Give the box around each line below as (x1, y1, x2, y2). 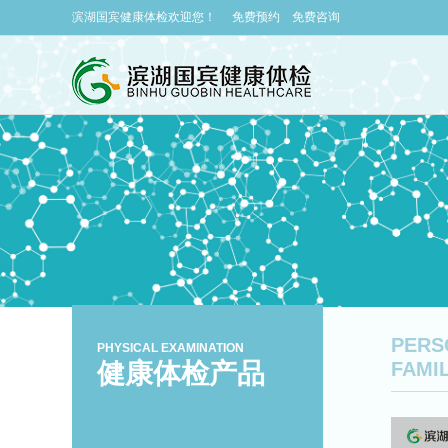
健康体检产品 (97, 357, 266, 389)
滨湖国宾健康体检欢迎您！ (72, 10, 216, 24)
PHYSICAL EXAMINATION (97, 340, 245, 355)
